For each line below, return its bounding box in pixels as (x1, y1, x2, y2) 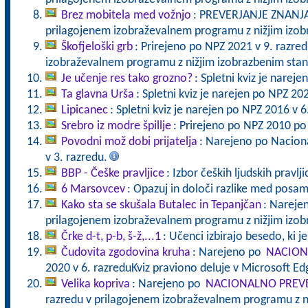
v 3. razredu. (45, 151, 107, 164)
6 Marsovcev (60, 183, 125, 196)
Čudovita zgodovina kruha (60, 246, 190, 259)
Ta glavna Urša (60, 88, 134, 101)
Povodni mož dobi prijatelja (60, 135, 197, 148)
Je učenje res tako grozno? (60, 72, 192, 85)
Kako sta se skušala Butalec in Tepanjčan (60, 199, 261, 212)
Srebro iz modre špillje (60, 120, 171, 133)
